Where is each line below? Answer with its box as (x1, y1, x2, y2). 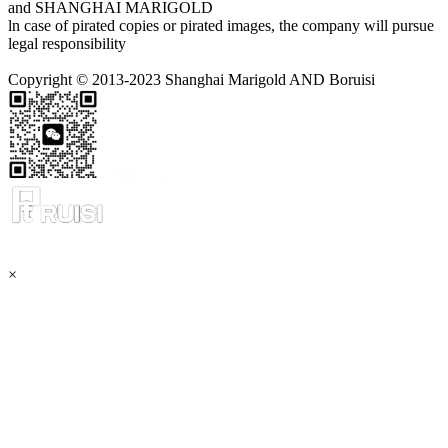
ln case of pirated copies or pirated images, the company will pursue (8, 17, 434, 35)
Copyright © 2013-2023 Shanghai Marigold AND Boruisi (8, 71, 375, 89)
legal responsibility (8, 35, 126, 53)
